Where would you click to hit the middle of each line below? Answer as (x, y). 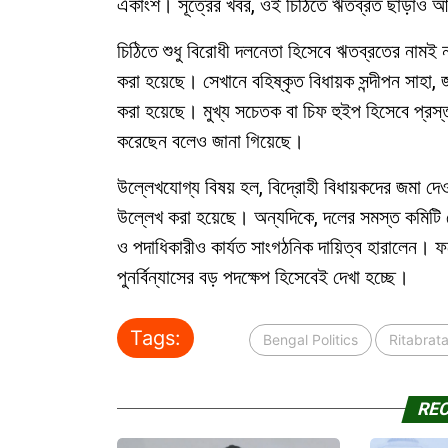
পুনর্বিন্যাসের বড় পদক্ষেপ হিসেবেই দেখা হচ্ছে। (263, 277)
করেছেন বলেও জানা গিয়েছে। (210, 141)
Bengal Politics (310, 339)
